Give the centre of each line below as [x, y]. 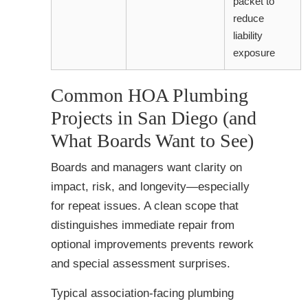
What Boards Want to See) [152, 141]
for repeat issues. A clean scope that [145, 206]
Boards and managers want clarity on [146, 168]
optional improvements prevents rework [152, 245]
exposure [254, 53]
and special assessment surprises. [141, 264]
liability [248, 36]
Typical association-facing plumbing [142, 294]
